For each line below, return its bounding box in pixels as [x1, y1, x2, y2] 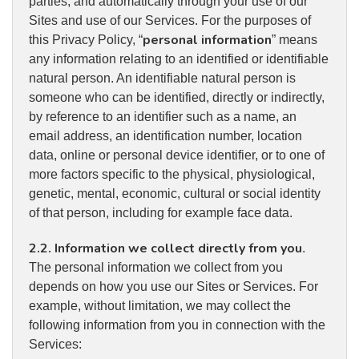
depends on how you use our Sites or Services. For [29, 280, 318, 294]
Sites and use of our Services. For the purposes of [29, 14, 311, 28]
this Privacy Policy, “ [29, 33, 143, 47]
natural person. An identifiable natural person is [29, 71, 296, 86]
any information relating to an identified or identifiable [29, 52, 329, 67]
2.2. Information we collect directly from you [29, 240, 302, 258]
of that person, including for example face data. [29, 206, 292, 220]
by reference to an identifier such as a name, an [29, 110, 296, 124]
